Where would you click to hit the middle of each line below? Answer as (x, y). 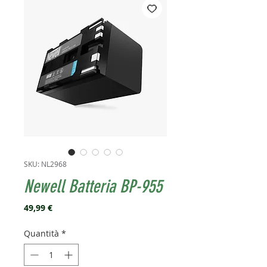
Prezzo (66, 207)
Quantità (41, 234)
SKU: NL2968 (45, 164)
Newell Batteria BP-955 (93, 187)
